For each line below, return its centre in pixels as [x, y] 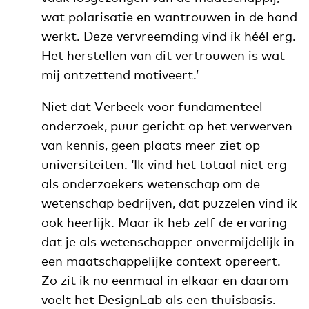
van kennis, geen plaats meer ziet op [150, 145]
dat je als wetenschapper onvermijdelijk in [168, 242]
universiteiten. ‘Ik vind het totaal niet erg [164, 165]
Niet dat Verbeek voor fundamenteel [152, 107]
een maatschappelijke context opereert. [161, 261]
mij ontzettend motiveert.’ [120, 75]
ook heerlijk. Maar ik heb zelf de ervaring [164, 222]
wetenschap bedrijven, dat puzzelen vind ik [169, 203]
